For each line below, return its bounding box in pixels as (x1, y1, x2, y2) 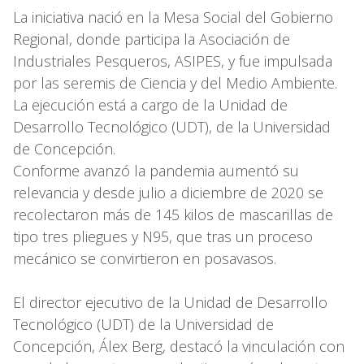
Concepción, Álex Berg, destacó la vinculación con (13, 336, 344, 356)
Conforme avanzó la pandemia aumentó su (13, 160, 299, 180)
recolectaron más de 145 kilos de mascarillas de (13, 204, 333, 224)
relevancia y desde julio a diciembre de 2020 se (13, 182, 323, 202)
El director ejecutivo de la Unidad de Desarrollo (13, 292, 327, 312)
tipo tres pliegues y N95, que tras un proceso (13, 226, 313, 246)
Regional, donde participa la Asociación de (13, 28, 290, 49)
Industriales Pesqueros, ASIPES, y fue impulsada (13, 50, 332, 71)
